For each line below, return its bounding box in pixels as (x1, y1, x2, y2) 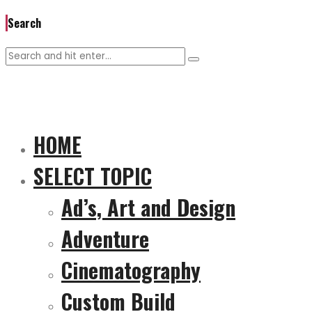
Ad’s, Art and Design (61, 191, 235, 223)
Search (8, 15, 41, 32)
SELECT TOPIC (33, 159, 152, 192)
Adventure (61, 222, 149, 254)
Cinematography (61, 253, 201, 286)
